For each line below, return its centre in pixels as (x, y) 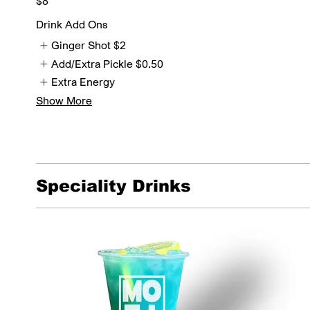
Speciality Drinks (113, 185)
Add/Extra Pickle (92, 63)
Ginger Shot (81, 45)
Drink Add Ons (72, 25)
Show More (64, 100)
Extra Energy (83, 82)
